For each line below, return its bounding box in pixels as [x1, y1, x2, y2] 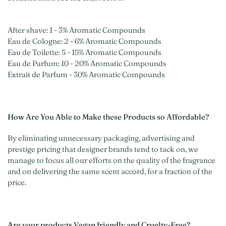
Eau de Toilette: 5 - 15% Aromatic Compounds [8, 47, 161, 57]
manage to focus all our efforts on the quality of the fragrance [8, 155, 215, 165]
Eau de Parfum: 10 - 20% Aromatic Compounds [8, 59, 166, 68]
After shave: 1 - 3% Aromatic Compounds [8, 25, 145, 35]
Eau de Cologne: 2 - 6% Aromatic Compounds [8, 36, 161, 46]
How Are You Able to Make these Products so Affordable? [8, 112, 209, 122]
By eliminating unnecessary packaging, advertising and [8, 133, 195, 143]
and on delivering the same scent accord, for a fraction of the [8, 166, 212, 176]
